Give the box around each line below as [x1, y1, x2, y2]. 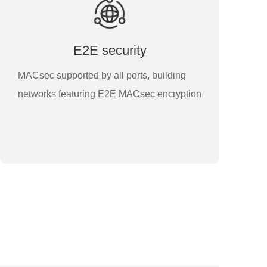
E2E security [73, 43, 147, 58]
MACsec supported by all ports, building [18, 70, 186, 80]
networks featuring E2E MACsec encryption [18, 89, 201, 99]
